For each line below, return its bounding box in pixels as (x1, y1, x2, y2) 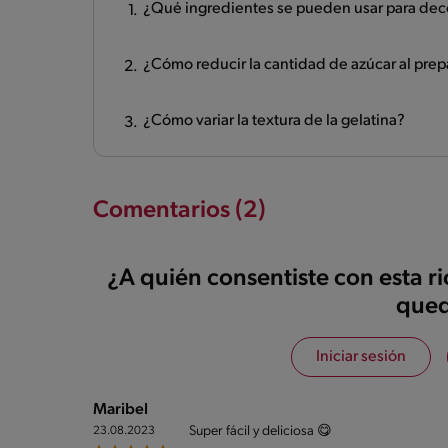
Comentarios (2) (93, 198, 266, 223)
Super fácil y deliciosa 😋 (189, 423, 332, 439)
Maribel (93, 401, 148, 418)
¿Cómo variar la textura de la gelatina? (143, 112, 405, 129)
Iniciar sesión (315, 348, 406, 365)
